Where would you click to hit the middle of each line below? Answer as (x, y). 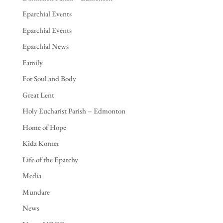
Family (32, 62)
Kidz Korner (41, 143)
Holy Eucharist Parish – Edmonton (74, 111)
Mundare (36, 192)
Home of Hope (44, 127)
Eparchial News (45, 46)
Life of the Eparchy (50, 159)
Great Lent (38, 95)
